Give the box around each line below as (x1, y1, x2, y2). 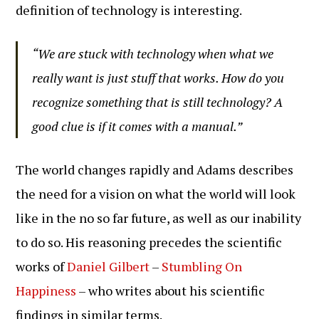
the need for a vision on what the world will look (16, 185, 296, 202)
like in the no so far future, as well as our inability (16, 209, 302, 226)
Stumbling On (162, 258, 243, 275)
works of (16, 258, 68, 275)
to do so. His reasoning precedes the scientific (16, 234, 283, 251)
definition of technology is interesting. (16, 1, 243, 19)
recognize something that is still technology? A (32, 93, 283, 110)
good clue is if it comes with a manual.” (32, 117, 243, 135)
